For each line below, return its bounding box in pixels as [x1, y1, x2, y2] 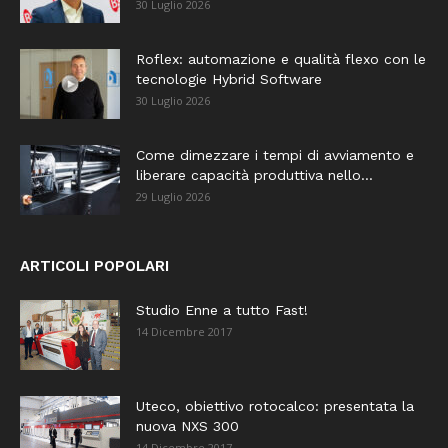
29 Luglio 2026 [136, 188, 210, 204]
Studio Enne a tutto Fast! [136, 301, 308, 318]
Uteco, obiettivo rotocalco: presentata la [136, 397, 414, 414]
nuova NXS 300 [136, 417, 239, 434]
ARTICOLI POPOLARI [20, 256, 169, 275]
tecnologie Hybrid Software [136, 70, 322, 87]
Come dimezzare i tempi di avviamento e [136, 146, 414, 163]
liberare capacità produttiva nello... [136, 166, 373, 183]
